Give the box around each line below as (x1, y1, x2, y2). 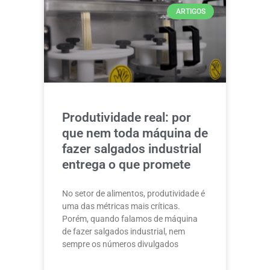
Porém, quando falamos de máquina (62, 214, 198, 224)
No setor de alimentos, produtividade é (62, 189, 205, 198)
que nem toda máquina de (62, 126, 208, 140)
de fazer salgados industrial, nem (62, 227, 185, 236)
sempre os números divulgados (62, 239, 178, 249)
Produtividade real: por (62, 110, 191, 125)
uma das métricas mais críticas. (62, 201, 180, 211)
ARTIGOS (175, 7, 206, 16)
